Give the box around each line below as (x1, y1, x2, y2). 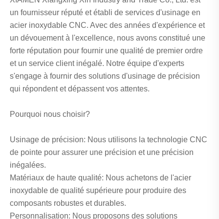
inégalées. (10, 160, 46, 169)
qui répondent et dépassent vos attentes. (10, 84, 150, 93)
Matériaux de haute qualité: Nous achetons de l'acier (10, 173, 191, 182)
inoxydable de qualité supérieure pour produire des (10, 186, 186, 195)
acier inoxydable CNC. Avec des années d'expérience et (10, 21, 205, 29)
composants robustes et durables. (10, 198, 126, 207)
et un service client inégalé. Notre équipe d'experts (10, 59, 184, 67)
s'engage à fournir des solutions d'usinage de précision (10, 71, 200, 80)
